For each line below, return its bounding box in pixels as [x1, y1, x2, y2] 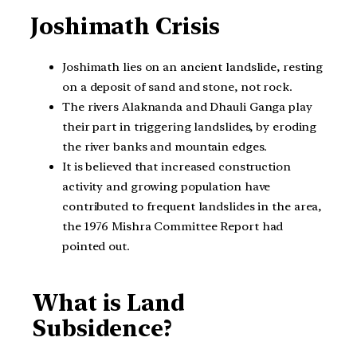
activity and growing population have [62, 179, 271, 194]
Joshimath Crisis [30, 12, 221, 40]
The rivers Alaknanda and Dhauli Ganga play [62, 100, 312, 115]
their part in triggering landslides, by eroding [62, 120, 317, 135]
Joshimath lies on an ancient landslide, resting [62, 60, 324, 75]
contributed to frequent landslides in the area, [62, 199, 322, 214]
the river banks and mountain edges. [62, 139, 267, 155]
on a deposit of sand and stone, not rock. [62, 80, 292, 95]
